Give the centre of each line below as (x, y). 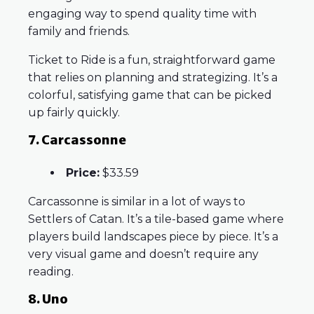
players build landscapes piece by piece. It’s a (153, 237)
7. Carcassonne (77, 140)
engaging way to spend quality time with (142, 14)
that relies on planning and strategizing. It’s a (153, 78)
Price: (83, 173)
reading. (51, 272)
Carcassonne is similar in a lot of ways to (137, 202)
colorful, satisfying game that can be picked (150, 95)
